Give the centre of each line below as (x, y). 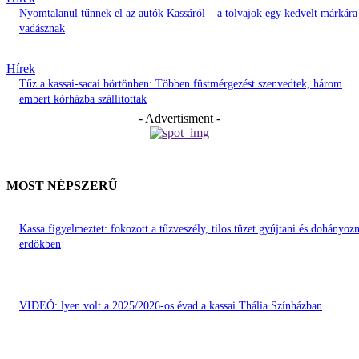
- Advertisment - (179, 119)
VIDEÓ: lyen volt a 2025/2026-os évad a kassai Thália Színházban (171, 306)
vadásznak (42, 29)
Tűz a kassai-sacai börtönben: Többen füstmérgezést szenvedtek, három (181, 84)
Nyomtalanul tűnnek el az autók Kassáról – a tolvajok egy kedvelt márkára (188, 14)
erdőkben (40, 244)
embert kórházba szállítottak (83, 99)
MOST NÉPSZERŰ (62, 186)
